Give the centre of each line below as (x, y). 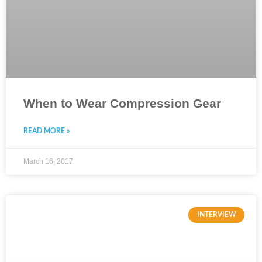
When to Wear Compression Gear (122, 104)
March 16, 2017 (48, 162)
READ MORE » (46, 131)
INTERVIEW (216, 215)
